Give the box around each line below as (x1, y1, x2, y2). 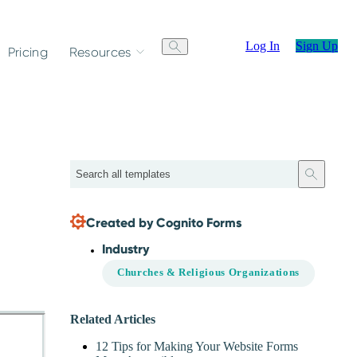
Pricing (7, 44, 48, 60)
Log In (245, 39, 280, 53)
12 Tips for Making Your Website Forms (96, 339, 298, 354)
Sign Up (296, 39, 338, 53)
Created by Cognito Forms (86, 214, 241, 230)
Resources (69, 44, 131, 60)
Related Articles (70, 312, 155, 327)
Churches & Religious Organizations (117, 267, 300, 279)
